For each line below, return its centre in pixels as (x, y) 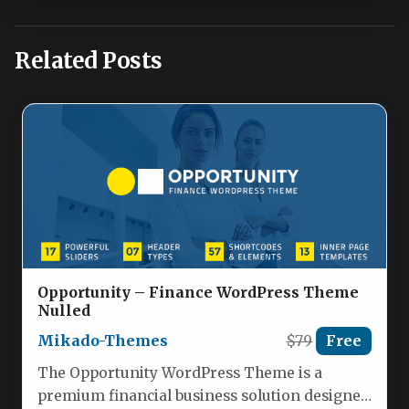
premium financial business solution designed (204, 395)
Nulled (64, 311)
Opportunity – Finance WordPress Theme (198, 293)
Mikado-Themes (103, 341)
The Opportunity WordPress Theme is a (180, 372)
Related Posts (89, 61)
